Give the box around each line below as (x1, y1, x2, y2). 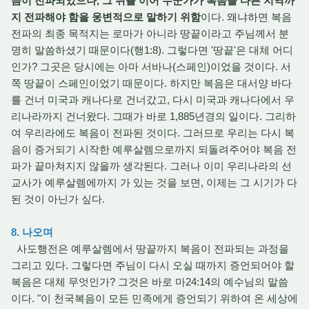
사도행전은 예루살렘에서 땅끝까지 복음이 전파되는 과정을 (11, 243, 289, 255)
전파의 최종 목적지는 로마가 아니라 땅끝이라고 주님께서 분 (11, 28, 289, 39)
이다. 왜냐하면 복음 (201, 11, 292, 23)
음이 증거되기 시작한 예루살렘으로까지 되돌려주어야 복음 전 (11, 143, 297, 155)
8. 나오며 (11, 226, 53, 238)
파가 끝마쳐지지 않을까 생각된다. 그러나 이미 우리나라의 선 (11, 160, 292, 172)
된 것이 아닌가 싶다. (11, 193, 108, 205)
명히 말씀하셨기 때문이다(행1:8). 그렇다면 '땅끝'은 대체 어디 (11, 44, 293, 56)
